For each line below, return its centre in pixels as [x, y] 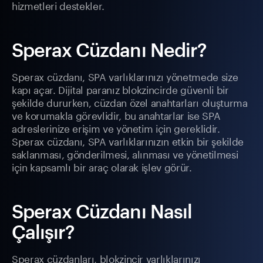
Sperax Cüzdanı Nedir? [109, 50]
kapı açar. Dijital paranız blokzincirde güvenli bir [120, 89]
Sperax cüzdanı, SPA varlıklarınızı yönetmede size [125, 76]
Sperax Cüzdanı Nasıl [102, 211]
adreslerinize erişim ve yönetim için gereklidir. [116, 128]
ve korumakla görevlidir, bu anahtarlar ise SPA [116, 115]
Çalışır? [43, 232]
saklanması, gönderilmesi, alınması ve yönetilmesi [125, 154]
